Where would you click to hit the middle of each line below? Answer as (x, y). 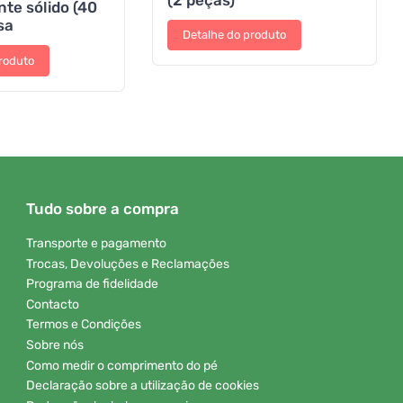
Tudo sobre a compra (103, 209)
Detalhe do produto (234, 35)
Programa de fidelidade (92, 284)
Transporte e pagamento (96, 244)
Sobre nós (55, 345)
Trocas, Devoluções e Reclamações (128, 264)
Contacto (53, 304)
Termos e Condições (84, 325)
